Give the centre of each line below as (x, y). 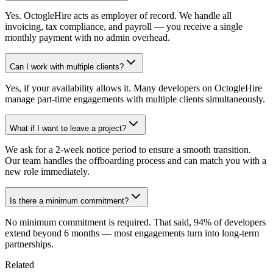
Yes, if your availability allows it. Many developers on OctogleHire (133, 88)
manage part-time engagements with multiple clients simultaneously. (135, 99)
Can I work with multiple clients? (67, 66)
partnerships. (29, 244)
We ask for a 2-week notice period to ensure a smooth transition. (128, 149)
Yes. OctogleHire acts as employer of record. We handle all (118, 15)
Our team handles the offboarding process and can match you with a (136, 160)
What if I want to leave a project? (68, 128)
